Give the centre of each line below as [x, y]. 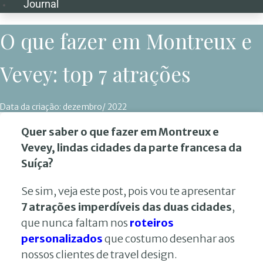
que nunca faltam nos [75, 223]
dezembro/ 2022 [95, 107]
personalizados [62, 239]
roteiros [152, 223]
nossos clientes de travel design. [99, 254]
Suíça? [38, 163]
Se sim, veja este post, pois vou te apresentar [128, 191]
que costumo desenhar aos [169, 239]
